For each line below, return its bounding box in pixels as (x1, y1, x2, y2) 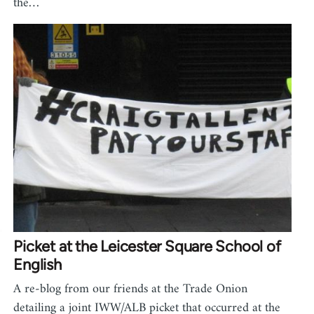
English (13, 255, 62, 275)
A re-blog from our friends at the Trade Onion (13, 278, 248, 301)
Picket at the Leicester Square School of (13, 237, 281, 257)
